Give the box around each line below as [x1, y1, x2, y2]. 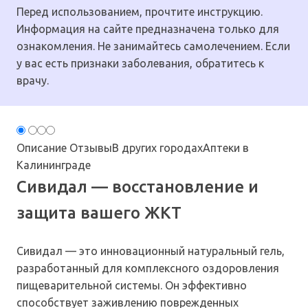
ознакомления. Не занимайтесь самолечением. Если [16, 40, 290, 53]
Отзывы [69, 142, 112, 155]
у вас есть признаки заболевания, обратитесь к [16, 57, 264, 70]
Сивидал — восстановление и [16, 177, 258, 197]
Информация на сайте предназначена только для [16, 23, 279, 36]
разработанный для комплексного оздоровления [16, 262, 279, 275]
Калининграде [16, 159, 91, 172]
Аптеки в [203, 142, 249, 155]
